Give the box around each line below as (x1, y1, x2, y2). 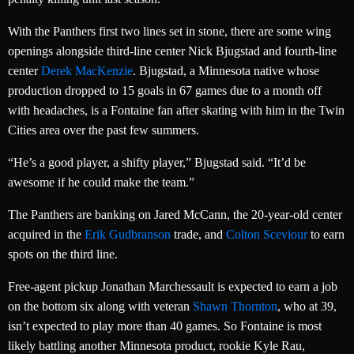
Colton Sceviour (226, 227, 307, 241)
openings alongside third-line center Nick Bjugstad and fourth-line (8, 43, 337, 58)
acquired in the (8, 227, 85, 241)
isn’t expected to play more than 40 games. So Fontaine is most (8, 318, 322, 333)
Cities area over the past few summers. (8, 122, 199, 137)
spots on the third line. (8, 247, 118, 261)
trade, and (171, 227, 226, 241)
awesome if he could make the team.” (8, 175, 194, 189)
